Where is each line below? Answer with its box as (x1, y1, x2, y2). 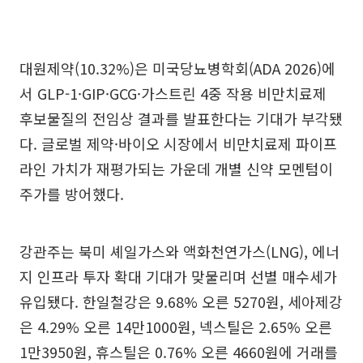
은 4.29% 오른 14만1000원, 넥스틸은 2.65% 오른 (19, 315, 332, 337)
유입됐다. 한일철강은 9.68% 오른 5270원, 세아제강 (19, 290, 343, 312)
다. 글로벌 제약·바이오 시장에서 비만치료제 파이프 (19, 132, 337, 154)
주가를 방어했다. (19, 182, 124, 204)
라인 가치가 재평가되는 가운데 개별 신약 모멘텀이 (19, 157, 333, 179)
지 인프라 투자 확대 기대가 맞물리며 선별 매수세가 (19, 265, 337, 287)
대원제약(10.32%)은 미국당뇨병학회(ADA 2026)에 (19, 57, 335, 79)
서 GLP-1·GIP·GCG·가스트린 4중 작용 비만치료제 (19, 82, 327, 104)
